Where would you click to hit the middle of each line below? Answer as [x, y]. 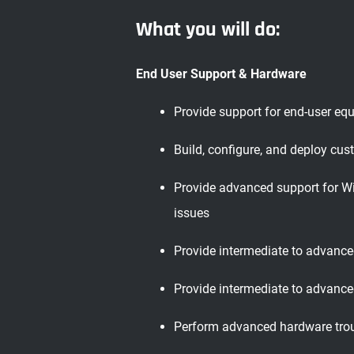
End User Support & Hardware [221, 74]
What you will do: [208, 30]
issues [192, 213]
